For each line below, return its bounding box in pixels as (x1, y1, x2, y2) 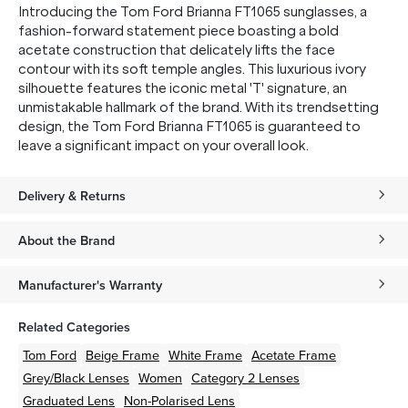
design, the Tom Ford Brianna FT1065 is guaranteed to (18, 118, 361, 135)
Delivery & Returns (18, 186, 126, 205)
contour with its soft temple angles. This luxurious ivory (18, 61, 366, 77)
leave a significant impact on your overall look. (18, 138, 309, 154)
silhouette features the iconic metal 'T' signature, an (18, 80, 347, 97)
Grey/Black (23, 368, 85, 387)
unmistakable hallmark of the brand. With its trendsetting (18, 99, 379, 116)
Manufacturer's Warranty (18, 275, 162, 294)
